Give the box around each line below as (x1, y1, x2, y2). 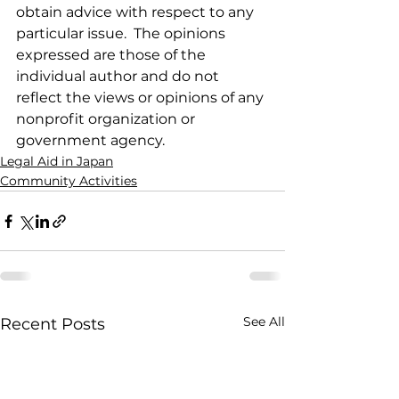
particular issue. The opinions (16, 25, 229, 43)
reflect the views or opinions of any (16, 89, 267, 107)
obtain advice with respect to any (16, 4, 257, 21)
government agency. (16, 132, 165, 150)
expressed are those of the (16, 46, 209, 64)
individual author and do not (16, 68, 223, 85)
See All (243, 313, 285, 330)
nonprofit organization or (16, 110, 199, 128)
